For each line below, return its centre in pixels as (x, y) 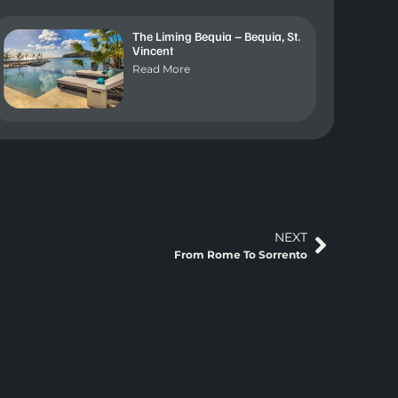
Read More (161, 69)
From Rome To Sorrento (241, 254)
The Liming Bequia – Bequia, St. (216, 36)
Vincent (152, 51)
